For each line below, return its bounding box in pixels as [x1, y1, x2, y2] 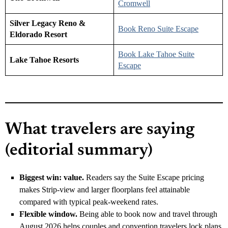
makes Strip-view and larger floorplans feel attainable [19, 185, 190, 194]
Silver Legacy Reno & [10, 18, 85, 27]
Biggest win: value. [19, 173, 84, 182]
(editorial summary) [5, 142, 153, 159]
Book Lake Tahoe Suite [118, 49, 194, 59]
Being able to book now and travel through [77, 209, 217, 218]
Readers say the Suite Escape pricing [84, 173, 204, 182]
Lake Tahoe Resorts [10, 55, 79, 64]
